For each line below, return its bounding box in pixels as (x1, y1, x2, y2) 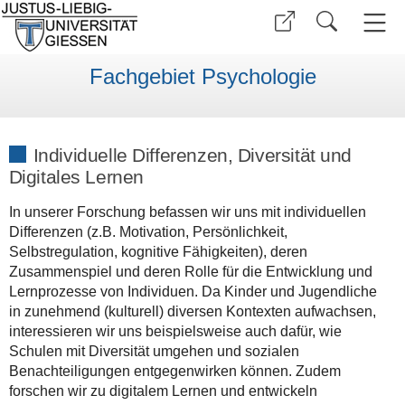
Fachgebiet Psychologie (89, 64, 316, 89)
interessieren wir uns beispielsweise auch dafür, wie (8, 323, 342, 339)
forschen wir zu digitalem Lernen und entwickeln (8, 382, 317, 399)
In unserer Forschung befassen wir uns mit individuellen (8, 203, 366, 220)
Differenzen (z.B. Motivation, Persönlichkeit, (8, 223, 287, 240)
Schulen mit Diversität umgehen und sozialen (8, 343, 299, 359)
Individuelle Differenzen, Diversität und (33, 144, 353, 165)
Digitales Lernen (8, 165, 144, 187)
